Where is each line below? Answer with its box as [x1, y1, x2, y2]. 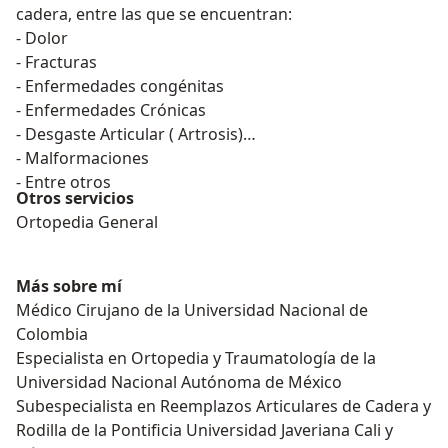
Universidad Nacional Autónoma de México [16, 371, 342, 394]
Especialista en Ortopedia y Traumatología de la [16, 347, 340, 370]
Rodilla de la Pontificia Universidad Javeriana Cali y [16, 419, 393, 442]
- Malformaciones [16, 147, 149, 170]
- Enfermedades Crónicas [16, 99, 206, 122]
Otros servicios [16, 187, 134, 210]
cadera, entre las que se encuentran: [16, 3, 292, 26]
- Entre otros [16, 171, 111, 194]
